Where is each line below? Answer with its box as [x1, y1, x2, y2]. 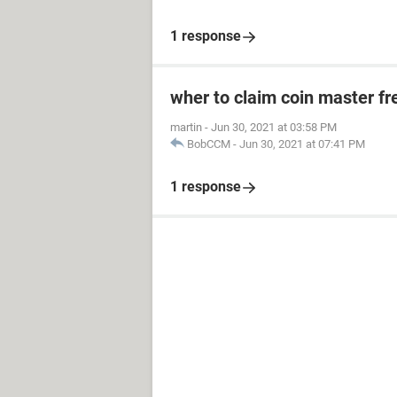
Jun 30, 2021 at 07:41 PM [239, 137, 365, 151]
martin [170, 121, 202, 134]
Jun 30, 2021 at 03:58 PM [211, 121, 337, 134]
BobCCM [187, 137, 230, 151]
